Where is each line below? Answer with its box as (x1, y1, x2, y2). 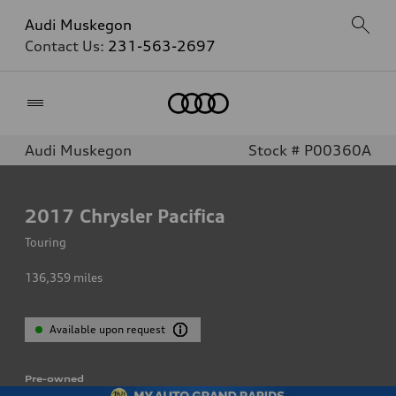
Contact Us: (25, 37, 108, 55)
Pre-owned (25, 373, 84, 384)
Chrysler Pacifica (80, 204, 225, 227)
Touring (25, 235, 66, 249)
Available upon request (49, 323, 166, 336)
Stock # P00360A (248, 141, 371, 159)
